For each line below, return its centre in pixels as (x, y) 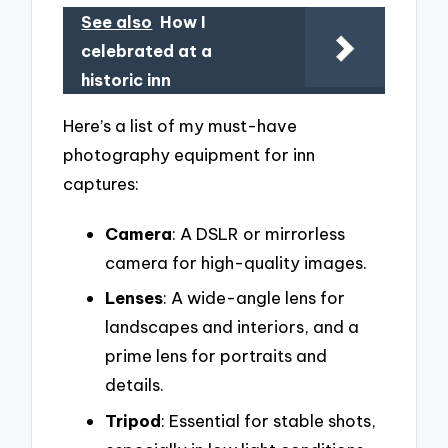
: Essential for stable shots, (268, 420)
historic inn (126, 80)
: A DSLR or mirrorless (258, 233)
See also (117, 22)
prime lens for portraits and (216, 356)
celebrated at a (147, 51)
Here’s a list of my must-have (180, 125)
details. (134, 385)
